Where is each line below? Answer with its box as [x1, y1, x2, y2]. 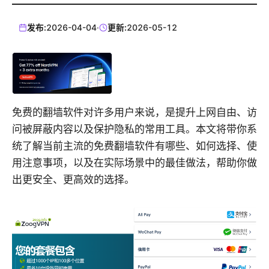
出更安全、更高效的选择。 [12, 174, 134, 186]
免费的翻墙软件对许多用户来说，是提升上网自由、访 [12, 106, 257, 119]
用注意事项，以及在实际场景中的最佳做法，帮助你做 [12, 157, 257, 169]
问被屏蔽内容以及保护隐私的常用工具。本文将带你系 [12, 123, 257, 136]
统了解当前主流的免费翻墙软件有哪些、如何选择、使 [12, 140, 257, 153]
